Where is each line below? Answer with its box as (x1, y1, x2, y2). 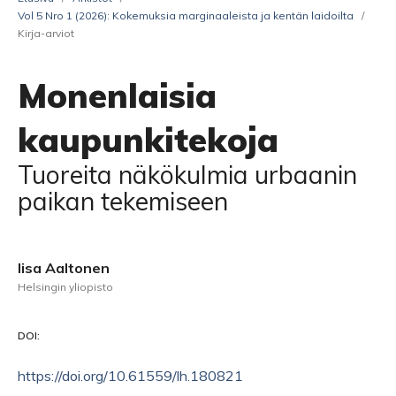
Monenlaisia (18, 74, 217, 117)
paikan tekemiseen (18, 186, 228, 217)
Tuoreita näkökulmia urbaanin (18, 159, 357, 190)
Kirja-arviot (18, 27, 74, 40)
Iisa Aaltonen (18, 259, 110, 277)
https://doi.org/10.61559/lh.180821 (18, 367, 243, 385)
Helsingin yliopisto (18, 280, 113, 293)
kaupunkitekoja (18, 118, 278, 161)
